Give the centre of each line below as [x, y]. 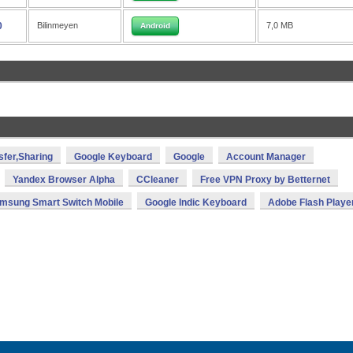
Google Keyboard [113, 157]
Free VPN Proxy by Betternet [265, 180]
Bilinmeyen [58, 25]
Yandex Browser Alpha [64, 180]
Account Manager [266, 157]
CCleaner [158, 180]
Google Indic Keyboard [196, 203]
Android [155, 26]
